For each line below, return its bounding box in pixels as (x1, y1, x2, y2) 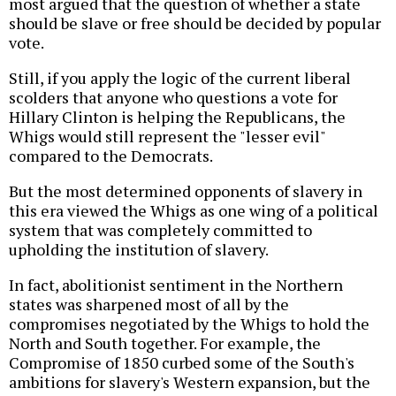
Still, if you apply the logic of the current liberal (9, 66, 351, 88)
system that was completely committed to (9, 218, 312, 240)
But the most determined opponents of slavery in (9, 179, 362, 202)
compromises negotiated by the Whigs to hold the (9, 312, 369, 334)
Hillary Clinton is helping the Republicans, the (9, 105, 346, 127)
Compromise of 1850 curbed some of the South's (9, 351, 354, 373)
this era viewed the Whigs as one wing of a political (9, 199, 378, 221)
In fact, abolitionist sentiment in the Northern (9, 273, 343, 295)
